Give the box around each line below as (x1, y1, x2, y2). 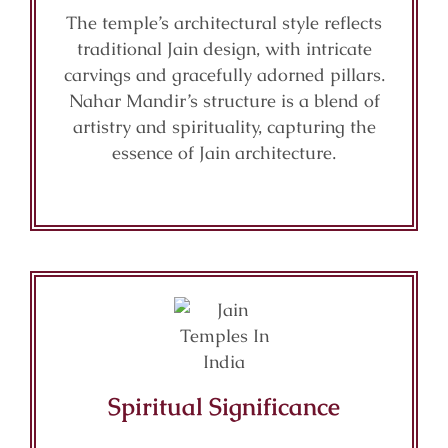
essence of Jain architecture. (112, 141, 336, 164)
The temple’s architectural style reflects (66, 11, 382, 34)
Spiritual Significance (108, 391, 340, 422)
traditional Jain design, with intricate (76, 37, 372, 60)
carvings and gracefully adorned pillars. (63, 63, 385, 86)
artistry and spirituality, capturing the (72, 115, 376, 138)
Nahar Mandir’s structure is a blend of (68, 89, 380, 112)
